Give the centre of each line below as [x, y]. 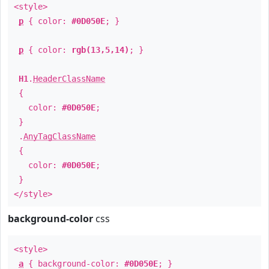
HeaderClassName [69, 79]
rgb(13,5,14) [100, 50]
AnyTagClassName [59, 136]
